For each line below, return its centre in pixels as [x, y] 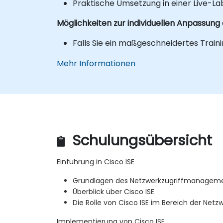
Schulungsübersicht [140, 141]
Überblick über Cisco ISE [113, 192]
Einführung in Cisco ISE [96, 162]
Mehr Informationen [96, 63]
